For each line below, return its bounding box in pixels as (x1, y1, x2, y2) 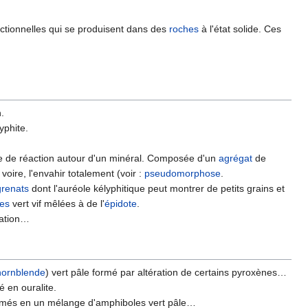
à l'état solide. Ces (199, 23, 281, 35)
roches (169, 23, 199, 35)
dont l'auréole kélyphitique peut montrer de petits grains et (29, 183, 285, 195)
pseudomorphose (144, 168, 221, 179)
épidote (104, 198, 137, 210)
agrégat (219, 153, 252, 164)
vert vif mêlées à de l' (10, 198, 104, 210)
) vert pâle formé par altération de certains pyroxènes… (45, 267, 287, 278)
